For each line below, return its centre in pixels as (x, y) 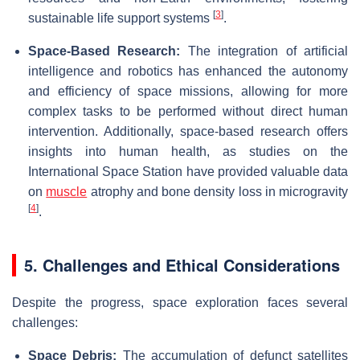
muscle (67, 191)
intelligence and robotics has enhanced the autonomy (188, 71)
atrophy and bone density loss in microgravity (217, 191)
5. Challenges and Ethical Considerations (182, 264)
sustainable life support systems (121, 18)
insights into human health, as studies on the (188, 151)
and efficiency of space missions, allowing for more (188, 91)
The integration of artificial (264, 51)
